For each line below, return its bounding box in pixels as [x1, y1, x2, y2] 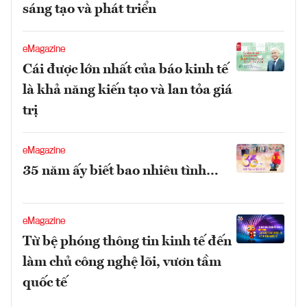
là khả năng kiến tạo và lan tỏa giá [23, 83, 232, 97]
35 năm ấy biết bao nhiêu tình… [23, 164, 219, 178]
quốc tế [23, 275, 67, 290]
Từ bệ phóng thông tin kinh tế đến [23, 234, 232, 249]
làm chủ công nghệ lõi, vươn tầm [23, 255, 221, 269]
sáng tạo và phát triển [23, 2, 156, 16]
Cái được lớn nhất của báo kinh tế [23, 62, 228, 77]
